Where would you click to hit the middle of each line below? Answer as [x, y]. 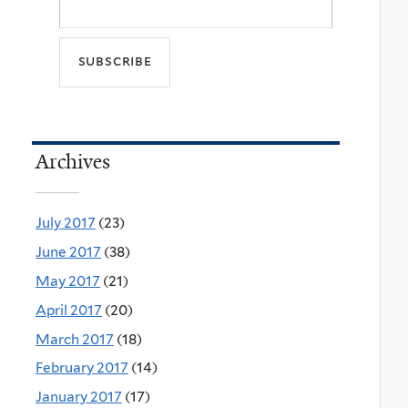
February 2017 [82, 368]
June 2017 [68, 252]
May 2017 [68, 281]
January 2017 [79, 397]
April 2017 [69, 310]
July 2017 [66, 223]
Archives [73, 162]
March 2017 [75, 339]
